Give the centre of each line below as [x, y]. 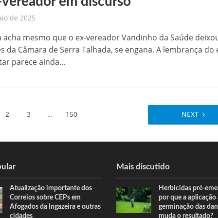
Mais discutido [143, 167]
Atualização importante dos [51, 188]
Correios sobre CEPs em [45, 198]
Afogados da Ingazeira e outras [55, 207]
